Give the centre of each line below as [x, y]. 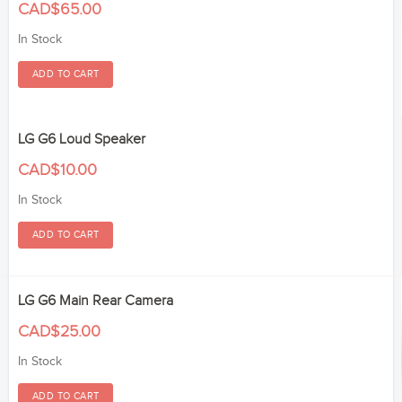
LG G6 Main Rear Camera [96, 301]
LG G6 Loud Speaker [82, 139]
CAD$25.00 [59, 331]
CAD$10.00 [57, 170]
